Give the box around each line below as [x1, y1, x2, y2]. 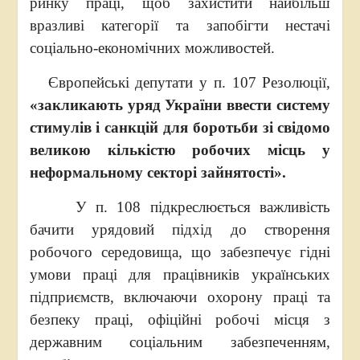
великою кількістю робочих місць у [29, 141, 331, 158]
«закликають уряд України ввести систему [29, 96, 331, 113]
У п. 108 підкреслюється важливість [29, 198, 331, 215]
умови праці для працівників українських [29, 266, 331, 283]
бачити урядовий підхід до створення [29, 221, 331, 238]
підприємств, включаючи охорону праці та [29, 288, 331, 305]
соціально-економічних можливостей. [29, 39, 275, 56]
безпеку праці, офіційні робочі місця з [29, 311, 331, 328]
